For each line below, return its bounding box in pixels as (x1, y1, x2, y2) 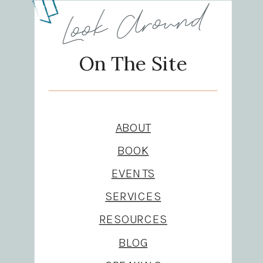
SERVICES (105, 188, 161, 204)
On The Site (79, 50, 188, 77)
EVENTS (111, 166, 155, 181)
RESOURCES (99, 212, 167, 227)
